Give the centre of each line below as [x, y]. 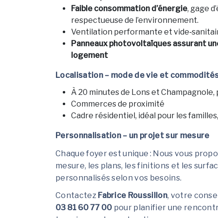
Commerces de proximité [118, 104]
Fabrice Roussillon [133, 195]
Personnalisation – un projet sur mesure [133, 136]
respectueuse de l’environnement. [135, 20]
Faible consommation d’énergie [129, 9]
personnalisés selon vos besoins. [119, 178]
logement [90, 55]
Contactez [77, 195]
